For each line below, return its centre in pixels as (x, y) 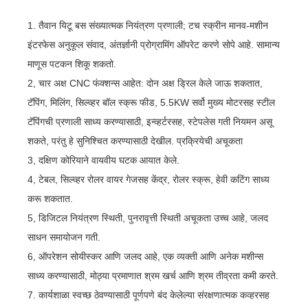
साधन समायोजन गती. (64, 237)
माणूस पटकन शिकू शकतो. (72, 64)
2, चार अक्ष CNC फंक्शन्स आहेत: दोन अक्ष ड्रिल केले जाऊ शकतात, (145, 83)
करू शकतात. (51, 198)
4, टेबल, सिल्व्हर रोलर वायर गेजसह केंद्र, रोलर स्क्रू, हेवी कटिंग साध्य (149, 179)
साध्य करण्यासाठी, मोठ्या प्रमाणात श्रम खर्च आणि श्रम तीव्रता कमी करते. (153, 275)
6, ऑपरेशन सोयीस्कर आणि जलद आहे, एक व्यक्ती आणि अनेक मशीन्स (146, 256)
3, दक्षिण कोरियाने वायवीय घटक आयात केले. (104, 160)
